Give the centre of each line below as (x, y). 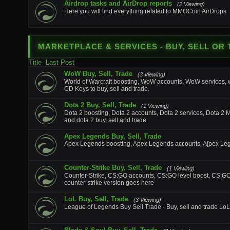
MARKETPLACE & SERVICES (98, 46)
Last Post (60, 62)
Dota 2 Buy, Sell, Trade (100, 105)
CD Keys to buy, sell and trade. (107, 89)
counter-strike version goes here (109, 183)
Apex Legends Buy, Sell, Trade (113, 136)
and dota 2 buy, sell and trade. (106, 120)
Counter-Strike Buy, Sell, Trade (113, 168)
